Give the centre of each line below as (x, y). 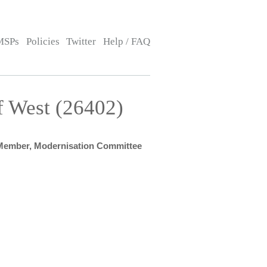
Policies (43, 41)
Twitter (81, 41)
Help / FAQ (126, 41)
